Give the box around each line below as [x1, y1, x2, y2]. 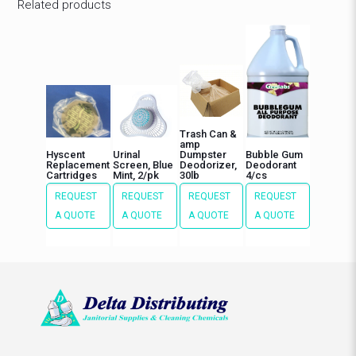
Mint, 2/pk [112, 168, 159, 181]
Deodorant [246, 158, 297, 171]
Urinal [112, 148, 140, 161]
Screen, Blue [112, 158, 173, 171]
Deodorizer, [179, 158, 237, 171]
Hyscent [46, 148, 86, 161]
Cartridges [46, 168, 98, 181]
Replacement [46, 158, 110, 171]
